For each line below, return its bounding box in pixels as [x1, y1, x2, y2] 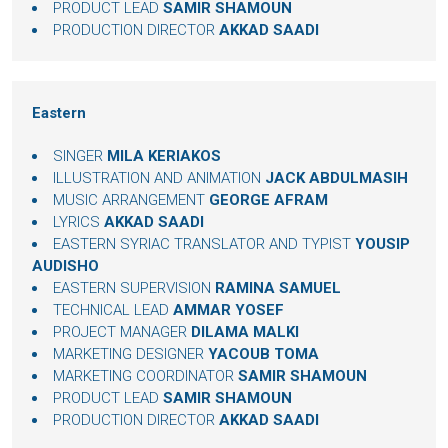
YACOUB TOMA [208, 345, 319, 364]
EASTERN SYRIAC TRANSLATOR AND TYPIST [53, 235, 355, 254]
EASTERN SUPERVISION [53, 279, 215, 298]
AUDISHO [32, 257, 99, 276]
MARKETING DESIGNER [53, 345, 208, 364]
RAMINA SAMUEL [215, 279, 341, 298]
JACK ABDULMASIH [265, 169, 408, 188]
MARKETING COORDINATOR [53, 367, 238, 386]
